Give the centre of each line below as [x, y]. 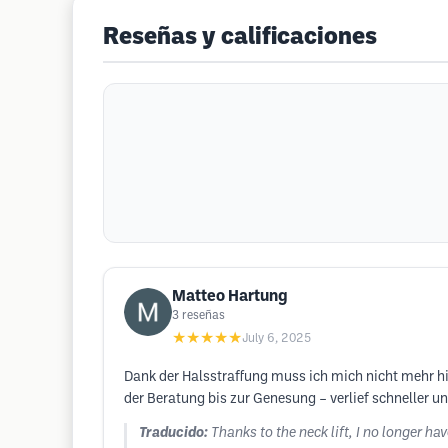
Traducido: [173, 433]
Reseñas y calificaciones [240, 38]
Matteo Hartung [230, 296]
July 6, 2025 [276, 338]
